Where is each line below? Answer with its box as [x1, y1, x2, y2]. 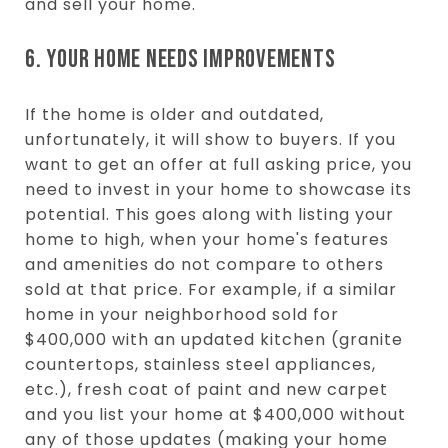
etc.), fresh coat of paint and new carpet [25, 377, 388, 401]
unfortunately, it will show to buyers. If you [25, 127, 396, 151]
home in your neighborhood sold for [25, 302, 339, 326]
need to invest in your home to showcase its [25, 177, 412, 201]
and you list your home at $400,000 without [25, 402, 406, 426]
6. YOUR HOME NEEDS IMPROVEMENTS [25, 43, 336, 75]
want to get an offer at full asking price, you [25, 152, 412, 176]
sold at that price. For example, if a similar [25, 277, 397, 301]
